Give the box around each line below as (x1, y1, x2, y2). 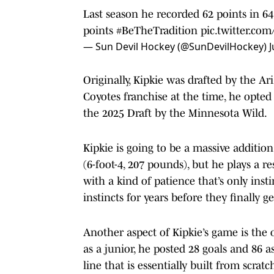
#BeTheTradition (116, 24, 198, 37)
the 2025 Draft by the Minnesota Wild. (83, 106, 267, 119)
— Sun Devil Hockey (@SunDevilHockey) (83, 39, 269, 53)
